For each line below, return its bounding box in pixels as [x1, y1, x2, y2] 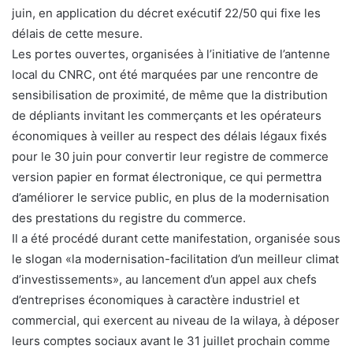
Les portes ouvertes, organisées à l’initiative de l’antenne [12, 46, 330, 61]
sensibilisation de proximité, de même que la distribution [12, 87, 328, 102]
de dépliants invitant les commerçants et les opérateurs [12, 107, 321, 123]
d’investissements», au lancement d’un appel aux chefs [12, 271, 317, 287]
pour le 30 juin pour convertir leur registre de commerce [12, 148, 329, 164]
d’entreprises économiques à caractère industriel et [12, 292, 299, 307]
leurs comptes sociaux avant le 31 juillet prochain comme [12, 333, 330, 348]
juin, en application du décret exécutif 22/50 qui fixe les [12, 5, 321, 20]
